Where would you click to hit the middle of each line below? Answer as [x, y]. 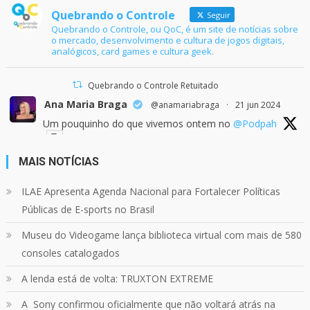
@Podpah [255, 123]
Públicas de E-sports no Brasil [88, 209]
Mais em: [63, 264]
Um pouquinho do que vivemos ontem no [138, 123]
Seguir [217, 15]
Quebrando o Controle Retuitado [154, 85]
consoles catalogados [70, 253]
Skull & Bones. [75, 250]
